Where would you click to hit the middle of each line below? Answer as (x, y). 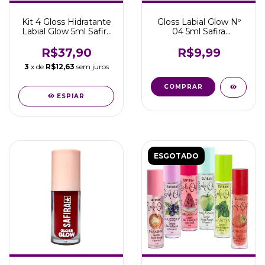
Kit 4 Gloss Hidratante (66, 22)
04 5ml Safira (199, 31)
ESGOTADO (176, 156)
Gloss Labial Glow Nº (199, 22)
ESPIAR (71, 96)
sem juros (92, 67)
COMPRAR (183, 87)
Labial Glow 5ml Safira (66, 31)
